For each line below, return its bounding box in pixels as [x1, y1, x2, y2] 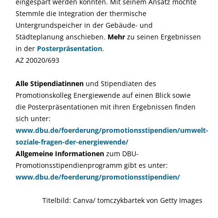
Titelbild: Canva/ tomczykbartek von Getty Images [42, 195, 202, 205]
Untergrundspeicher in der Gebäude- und [16, 20, 153, 30]
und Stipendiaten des [84, 78, 156, 88]
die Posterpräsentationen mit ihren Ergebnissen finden [16, 102, 196, 111]
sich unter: [16, 113, 51, 123]
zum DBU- [106, 148, 139, 158]
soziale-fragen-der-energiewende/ [16, 137, 128, 146]
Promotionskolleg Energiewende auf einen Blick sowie [16, 90, 191, 100]
